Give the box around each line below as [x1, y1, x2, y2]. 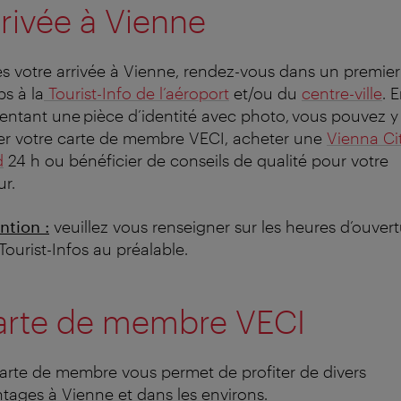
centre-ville [302, 82, 382, 103]
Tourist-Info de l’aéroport [44, 82, 229, 103]
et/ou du [229, 82, 302, 103]
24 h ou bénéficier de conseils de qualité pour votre [4, 149, 388, 170]
